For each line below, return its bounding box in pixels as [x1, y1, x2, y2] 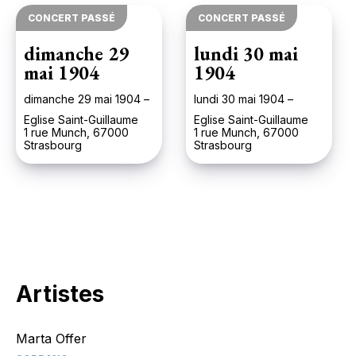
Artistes [16, 281, 104, 308]
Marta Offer [16, 331, 87, 346]
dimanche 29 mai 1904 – [24, 92, 149, 106]
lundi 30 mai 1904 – [194, 92, 293, 106]
